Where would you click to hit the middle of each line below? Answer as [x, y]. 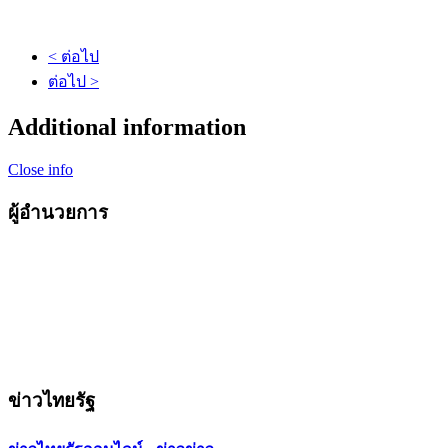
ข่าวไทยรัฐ [51, 401]
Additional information [127, 127]
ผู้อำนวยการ [58, 212]
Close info [40, 170]
